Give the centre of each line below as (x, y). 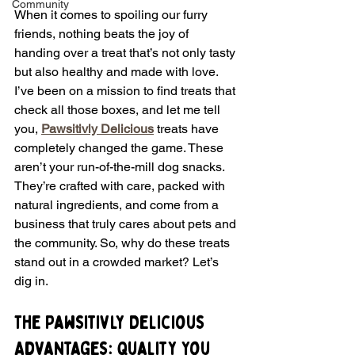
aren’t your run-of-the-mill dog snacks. (121, 166)
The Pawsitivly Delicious (112, 323)
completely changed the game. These (120, 147)
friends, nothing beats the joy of (103, 33)
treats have (188, 128)
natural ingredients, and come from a (118, 204)
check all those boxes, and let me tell (119, 109)
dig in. (31, 281)
